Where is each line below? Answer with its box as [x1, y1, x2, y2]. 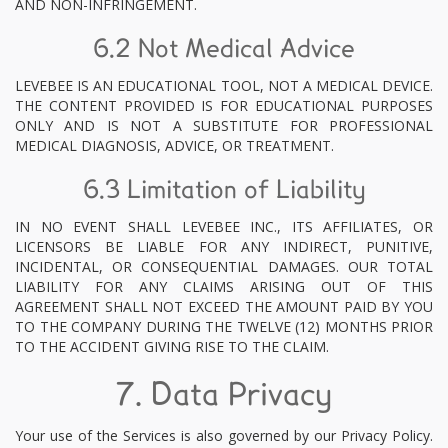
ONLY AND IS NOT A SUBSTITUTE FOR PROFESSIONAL [15, 116, 433, 135]
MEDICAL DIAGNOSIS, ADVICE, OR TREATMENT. [15, 136, 334, 155]
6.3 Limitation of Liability [82, 179, 366, 203]
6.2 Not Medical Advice [93, 38, 355, 62]
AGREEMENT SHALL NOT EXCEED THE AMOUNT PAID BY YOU [15, 297, 433, 316]
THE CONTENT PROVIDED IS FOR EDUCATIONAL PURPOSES [15, 96, 433, 115]
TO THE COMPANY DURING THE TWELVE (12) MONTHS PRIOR [15, 317, 433, 336]
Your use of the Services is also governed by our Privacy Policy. [15, 426, 433, 445]
